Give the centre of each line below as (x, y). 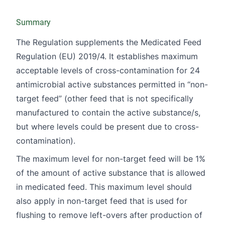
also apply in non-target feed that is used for (102, 201)
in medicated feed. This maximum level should (104, 187)
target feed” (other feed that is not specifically (105, 98)
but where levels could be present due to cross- (107, 126)
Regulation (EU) (47, 56)
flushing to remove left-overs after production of (109, 215)
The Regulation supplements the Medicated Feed (109, 42)
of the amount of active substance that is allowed (111, 173)
